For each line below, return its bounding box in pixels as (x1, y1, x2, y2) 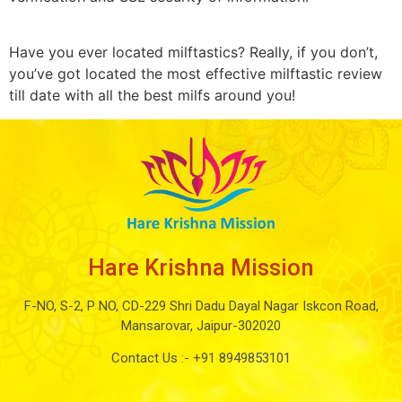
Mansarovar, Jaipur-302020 (121, 317, 281, 334)
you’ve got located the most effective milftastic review (9, 65, 382, 83)
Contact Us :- (111, 350, 189, 367)
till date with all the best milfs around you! (9, 86, 295, 105)
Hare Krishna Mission (88, 253, 314, 281)
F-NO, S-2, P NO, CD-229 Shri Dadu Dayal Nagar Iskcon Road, (23, 297, 379, 314)
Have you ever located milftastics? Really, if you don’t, (9, 43, 378, 62)
